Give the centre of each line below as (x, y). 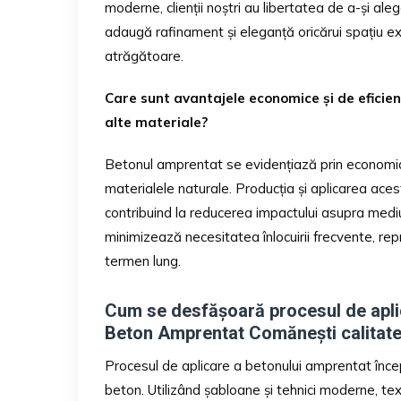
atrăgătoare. (144, 55)
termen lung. (143, 260)
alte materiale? (156, 122)
